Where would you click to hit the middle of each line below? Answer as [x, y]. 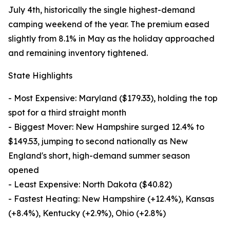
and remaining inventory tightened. [78, 53]
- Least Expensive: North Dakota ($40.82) [90, 185]
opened [24, 170]
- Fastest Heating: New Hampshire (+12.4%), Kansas [111, 199]
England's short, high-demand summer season [99, 156]
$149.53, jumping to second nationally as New [98, 141]
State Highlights [40, 76]
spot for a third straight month [67, 113]
